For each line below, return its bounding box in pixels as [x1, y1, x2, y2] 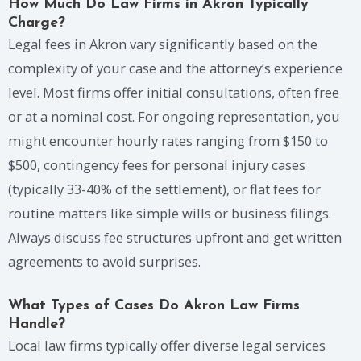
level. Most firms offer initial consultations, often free [8, 82, 339, 102]
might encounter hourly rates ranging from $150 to [8, 131, 328, 150]
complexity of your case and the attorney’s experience [8, 58, 342, 77]
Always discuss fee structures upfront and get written [8, 227, 342, 247]
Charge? [8, 15, 65, 31]
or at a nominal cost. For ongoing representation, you [8, 106, 340, 126]
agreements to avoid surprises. [8, 251, 201, 271]
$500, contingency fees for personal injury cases [8, 155, 305, 174]
